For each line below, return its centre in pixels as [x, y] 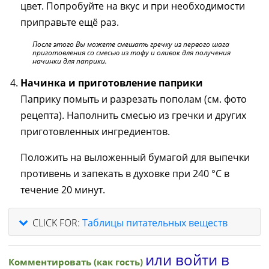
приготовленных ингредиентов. [95, 131]
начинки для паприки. [70, 61]
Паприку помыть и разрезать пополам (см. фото [134, 99]
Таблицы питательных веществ [155, 222]
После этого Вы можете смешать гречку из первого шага [131, 44]
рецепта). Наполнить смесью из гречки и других [133, 115]
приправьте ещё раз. [70, 22]
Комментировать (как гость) [77, 261]
